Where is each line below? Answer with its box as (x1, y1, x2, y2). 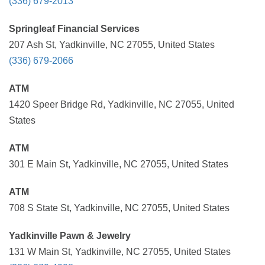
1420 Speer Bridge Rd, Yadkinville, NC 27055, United (9, 99, 234, 109)
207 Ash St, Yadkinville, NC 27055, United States (9, 40, 215, 50)
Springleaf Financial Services (9, 24, 140, 34)
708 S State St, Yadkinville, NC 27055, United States (9, 203, 230, 213)
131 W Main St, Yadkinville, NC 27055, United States (9, 247, 231, 257)
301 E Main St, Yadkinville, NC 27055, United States (9, 159, 228, 169)
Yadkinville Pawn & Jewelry (9, 231, 131, 241)
